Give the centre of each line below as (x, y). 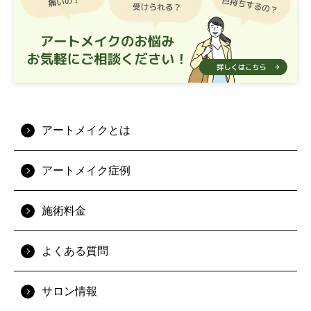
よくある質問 (75, 251)
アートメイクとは (86, 130)
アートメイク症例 (86, 170)
